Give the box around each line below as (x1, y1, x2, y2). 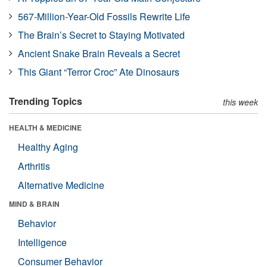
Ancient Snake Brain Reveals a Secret (18, 46, 180, 60)
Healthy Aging (18, 139, 78, 154)
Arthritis (18, 159, 50, 173)
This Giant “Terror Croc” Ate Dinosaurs (18, 64, 179, 79)
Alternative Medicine (18, 178, 104, 192)
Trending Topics (9, 94, 82, 108)
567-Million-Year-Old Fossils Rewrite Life (18, 9, 190, 23)
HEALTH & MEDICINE (9, 122, 82, 133)
